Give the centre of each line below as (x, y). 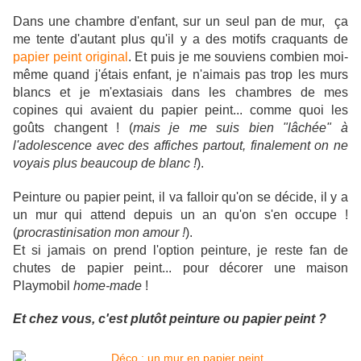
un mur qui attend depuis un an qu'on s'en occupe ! (180, 215)
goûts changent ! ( (73, 128)
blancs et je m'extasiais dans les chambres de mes (180, 93)
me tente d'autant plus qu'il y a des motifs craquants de (180, 39)
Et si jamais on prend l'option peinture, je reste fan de (180, 251)
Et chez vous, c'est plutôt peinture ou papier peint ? (170, 319)
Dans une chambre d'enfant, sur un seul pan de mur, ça (180, 22)
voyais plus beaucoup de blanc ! (105, 164)
